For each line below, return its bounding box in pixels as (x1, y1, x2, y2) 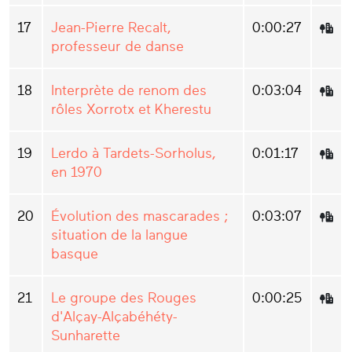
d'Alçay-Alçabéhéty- (51, 309, 178, 325)
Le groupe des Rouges (51, 290, 196, 306)
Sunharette (51, 328, 120, 344)
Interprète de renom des (51, 82, 207, 99)
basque (51, 246, 98, 262)
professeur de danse (51, 38, 184, 55)
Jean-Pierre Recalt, (51, 20, 171, 36)
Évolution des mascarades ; (51, 208, 229, 225)
